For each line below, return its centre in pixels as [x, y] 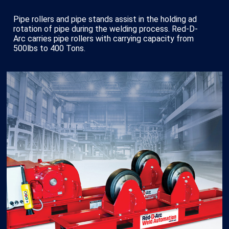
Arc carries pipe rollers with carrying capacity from [104, 39]
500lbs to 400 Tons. [49, 48]
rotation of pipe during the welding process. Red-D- [106, 29]
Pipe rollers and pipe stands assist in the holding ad [105, 19]
